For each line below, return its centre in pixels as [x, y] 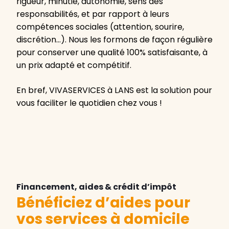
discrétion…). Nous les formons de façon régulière [114, 40]
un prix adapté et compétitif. [74, 65]
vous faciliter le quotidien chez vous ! [89, 103]
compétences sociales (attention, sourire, [100, 27]
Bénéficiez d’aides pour [103, 203]
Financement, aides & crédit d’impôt [96, 187]
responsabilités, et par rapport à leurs [93, 14]
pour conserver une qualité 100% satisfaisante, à [112, 53]
